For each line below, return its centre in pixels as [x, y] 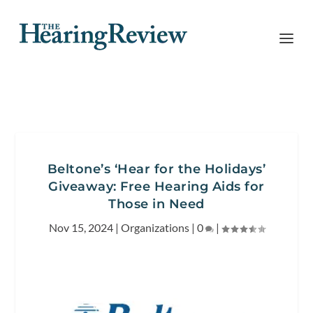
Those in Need [156, 204]
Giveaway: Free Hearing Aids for [156, 187]
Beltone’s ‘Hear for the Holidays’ [156, 169]
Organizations [155, 227]
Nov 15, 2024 [81, 227]
